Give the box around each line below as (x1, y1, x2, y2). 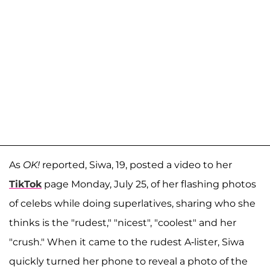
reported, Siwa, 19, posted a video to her (40, 159, 232, 171)
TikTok (9, 178, 42, 190)
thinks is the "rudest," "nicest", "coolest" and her (9, 217, 236, 229)
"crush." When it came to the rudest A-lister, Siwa (9, 236, 244, 248)
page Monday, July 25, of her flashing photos (42, 178, 256, 190)
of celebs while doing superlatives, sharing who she (9, 198, 256, 210)
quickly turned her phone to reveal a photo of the (9, 256, 248, 268)
